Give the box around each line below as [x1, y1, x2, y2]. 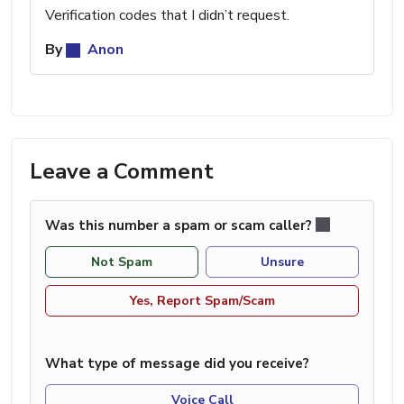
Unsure [261, 252, 304, 271]
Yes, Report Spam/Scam [129, 291, 275, 309]
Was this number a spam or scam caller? [45, 216, 316, 234]
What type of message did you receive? [45, 353, 309, 372]
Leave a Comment [30, 156, 214, 186]
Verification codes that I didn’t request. [45, 5, 289, 25]
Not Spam [91, 252, 152, 271]
